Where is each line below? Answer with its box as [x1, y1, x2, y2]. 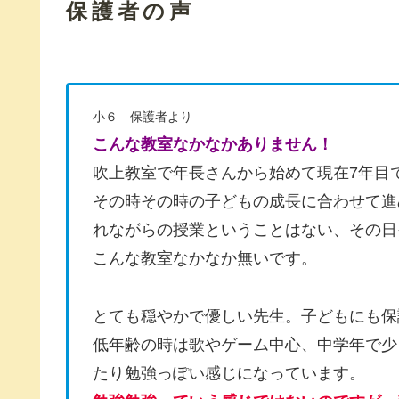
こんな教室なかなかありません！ [93, 135, 333, 154]
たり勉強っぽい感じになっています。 [93, 363, 365, 382]
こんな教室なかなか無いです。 [93, 249, 317, 268]
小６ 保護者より [93, 110, 192, 125]
